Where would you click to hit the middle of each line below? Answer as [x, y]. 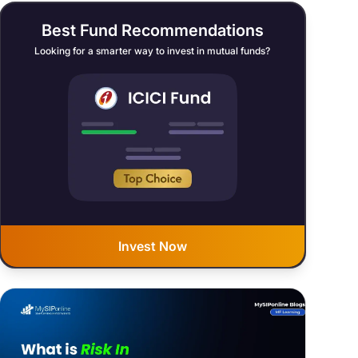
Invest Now [152, 247]
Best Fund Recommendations [152, 31]
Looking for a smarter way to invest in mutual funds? [153, 51]
